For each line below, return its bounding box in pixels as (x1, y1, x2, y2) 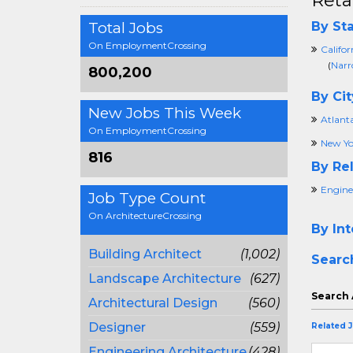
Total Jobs (88, 18, 163, 37)
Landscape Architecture (88, 270, 241, 286)
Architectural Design (88, 295, 217, 310)
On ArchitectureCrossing (88, 209, 202, 221)
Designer (88, 319, 146, 335)
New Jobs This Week (88, 103, 241, 122)
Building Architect (88, 246, 202, 262)
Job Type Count (88, 188, 206, 207)
